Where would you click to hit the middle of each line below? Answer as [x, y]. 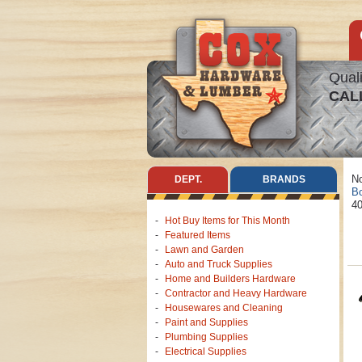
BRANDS [284, 179]
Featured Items [198, 235]
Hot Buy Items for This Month [227, 221]
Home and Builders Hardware [230, 279]
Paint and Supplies [206, 322]
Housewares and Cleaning [224, 308]
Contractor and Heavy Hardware [236, 293]
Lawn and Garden [204, 250]
